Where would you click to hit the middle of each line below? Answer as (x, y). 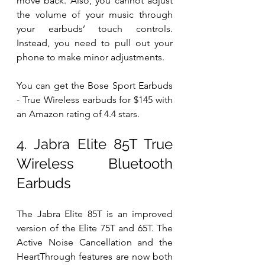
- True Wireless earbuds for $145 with (95, 99)
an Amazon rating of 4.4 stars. (79, 114)
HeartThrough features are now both (95, 256)
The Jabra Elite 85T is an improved (95, 214)
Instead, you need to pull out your (95, 43)
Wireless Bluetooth (95, 163)
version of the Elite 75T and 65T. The (95, 228)
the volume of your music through (95, 14)
